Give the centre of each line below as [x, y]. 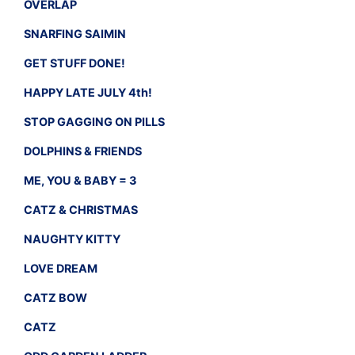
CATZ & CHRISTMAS [81, 209]
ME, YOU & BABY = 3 [80, 180]
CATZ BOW [55, 297]
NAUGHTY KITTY [72, 239]
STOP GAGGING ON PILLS [94, 121]
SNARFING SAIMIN [75, 33]
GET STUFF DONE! [74, 63]
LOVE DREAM [61, 268]
